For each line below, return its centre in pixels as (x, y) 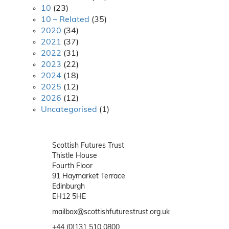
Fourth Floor (72, 166)
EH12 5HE (69, 197)
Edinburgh (68, 187)
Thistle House (75, 156)
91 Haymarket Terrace (89, 177)
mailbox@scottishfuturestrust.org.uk (111, 212)
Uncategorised (69, 110)
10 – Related (65, 20)
